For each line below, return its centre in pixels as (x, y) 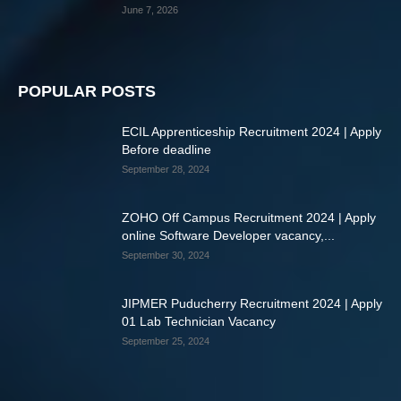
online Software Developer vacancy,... (228, 236)
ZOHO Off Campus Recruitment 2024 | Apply (249, 218)
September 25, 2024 (166, 341)
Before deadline (166, 150)
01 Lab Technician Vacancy (199, 322)
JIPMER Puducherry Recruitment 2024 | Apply (252, 304)
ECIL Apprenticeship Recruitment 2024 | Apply (252, 132)
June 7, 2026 (150, 10)
